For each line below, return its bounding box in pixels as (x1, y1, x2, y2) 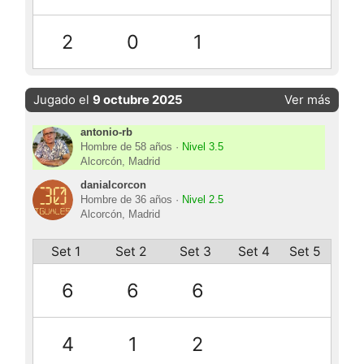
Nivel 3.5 (181, 141, 223, 154)
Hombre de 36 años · (80, 194, 182, 206)
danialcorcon (80, 180, 146, 192)
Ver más (284, 93, 331, 108)
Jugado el (33, 93, 93, 108)
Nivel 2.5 (181, 194, 223, 206)
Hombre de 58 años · (80, 141, 182, 154)
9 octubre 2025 (93, 93, 184, 108)
